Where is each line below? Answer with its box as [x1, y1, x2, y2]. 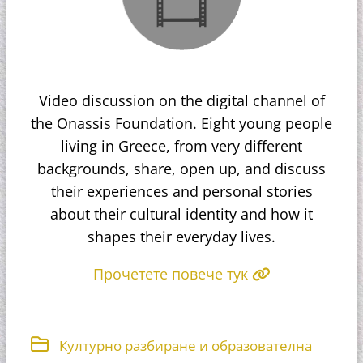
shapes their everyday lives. [88, 226, 275, 246]
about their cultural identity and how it [50, 203, 313, 224]
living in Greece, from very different [61, 135, 302, 156]
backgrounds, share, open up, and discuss [37, 158, 326, 178]
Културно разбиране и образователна [59, 335, 312, 355]
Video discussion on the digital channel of [38, 90, 325, 110]
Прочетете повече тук [92, 263, 252, 284]
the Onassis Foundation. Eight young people [31, 113, 332, 133]
